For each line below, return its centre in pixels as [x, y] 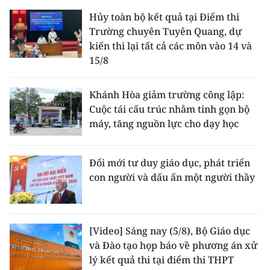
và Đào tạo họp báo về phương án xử [173, 245]
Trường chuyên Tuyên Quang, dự [165, 31]
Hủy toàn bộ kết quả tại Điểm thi [164, 17]
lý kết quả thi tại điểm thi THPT [162, 259]
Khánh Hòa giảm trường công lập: [167, 94]
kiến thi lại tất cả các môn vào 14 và [171, 46]
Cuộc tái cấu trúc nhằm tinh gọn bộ [169, 109]
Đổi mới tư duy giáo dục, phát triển [170, 162]
